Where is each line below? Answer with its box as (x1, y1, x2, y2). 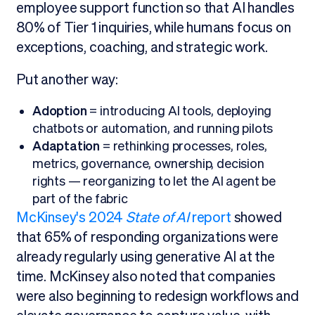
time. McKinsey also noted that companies (15, 269, 276, 285)
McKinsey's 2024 (15, 210, 127, 226)
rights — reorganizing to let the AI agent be (32, 174, 276, 189)
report (189, 210, 231, 226)
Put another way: (15, 72, 119, 88)
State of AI (126, 210, 190, 226)
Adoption (32, 103, 87, 119)
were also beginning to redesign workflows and (15, 288, 299, 304)
